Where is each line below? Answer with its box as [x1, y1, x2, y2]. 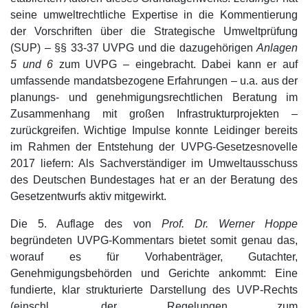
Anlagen [256, 42, 298, 54]
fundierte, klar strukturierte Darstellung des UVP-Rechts [10, 284, 298, 296]
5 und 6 [10, 58, 54, 71]
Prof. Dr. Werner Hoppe [161, 218, 298, 230]
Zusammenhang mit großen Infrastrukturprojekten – [10, 108, 298, 120]
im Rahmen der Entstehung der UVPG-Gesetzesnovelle [10, 141, 298, 153]
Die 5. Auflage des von [10, 218, 162, 230]
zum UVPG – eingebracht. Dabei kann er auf [53, 58, 298, 71]
